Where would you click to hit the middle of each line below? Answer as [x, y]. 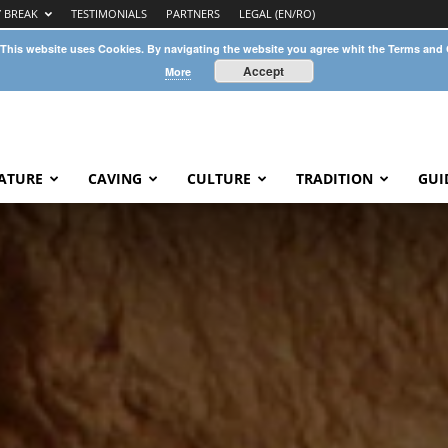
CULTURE [219, 178]
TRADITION [334, 178]
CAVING [115, 178]
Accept [263, 71]
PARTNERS [193, 13]
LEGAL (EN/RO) [277, 13]
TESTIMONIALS [109, 13]
